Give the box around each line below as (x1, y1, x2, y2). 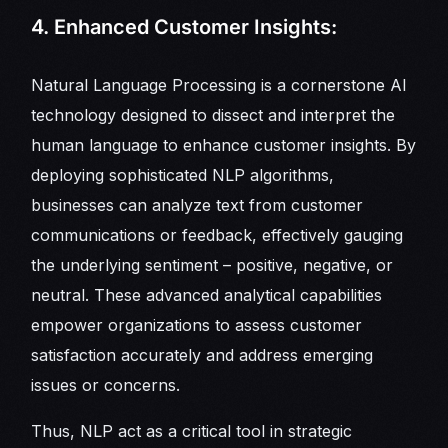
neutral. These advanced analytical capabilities (31, 285, 383, 306)
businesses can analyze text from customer (31, 195, 364, 216)
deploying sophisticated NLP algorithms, (31, 165, 335, 186)
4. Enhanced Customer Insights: (31, 15, 338, 40)
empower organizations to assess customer (31, 315, 363, 336)
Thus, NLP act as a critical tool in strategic (31, 421, 353, 442)
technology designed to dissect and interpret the (31, 105, 396, 126)
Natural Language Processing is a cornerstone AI (31, 75, 408, 96)
